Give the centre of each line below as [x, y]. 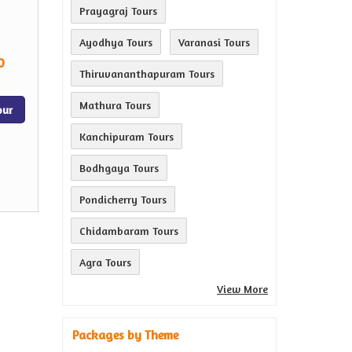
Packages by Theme [125, 335]
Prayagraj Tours [118, 11]
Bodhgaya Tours [119, 168]
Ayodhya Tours [116, 42]
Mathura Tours [115, 105]
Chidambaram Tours [129, 231]
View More [242, 289]
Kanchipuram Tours [126, 136]
